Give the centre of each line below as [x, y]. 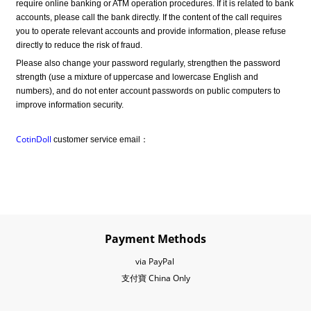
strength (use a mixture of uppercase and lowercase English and [137, 77]
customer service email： [100, 140]
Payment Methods [155, 239]
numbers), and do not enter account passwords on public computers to [148, 91]
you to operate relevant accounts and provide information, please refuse [151, 32]
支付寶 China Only [155, 278]
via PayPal [155, 262]
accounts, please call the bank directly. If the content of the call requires [149, 18]
